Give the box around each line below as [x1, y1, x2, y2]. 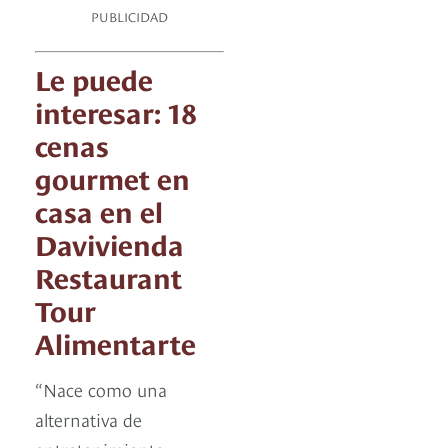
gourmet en [35, 157, 190, 197]
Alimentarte [35, 322, 196, 362]
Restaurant [35, 256, 182, 296]
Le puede [35, 58, 153, 98]
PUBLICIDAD [91, 7, 168, 26]
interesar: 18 [35, 91, 196, 131]
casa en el [35, 190, 163, 230]
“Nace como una [35, 376, 167, 402]
